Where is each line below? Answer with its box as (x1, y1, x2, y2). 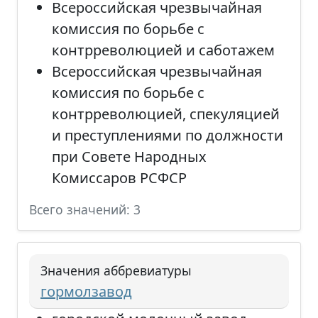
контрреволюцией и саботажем (52, 40, 275, 60)
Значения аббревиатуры (40, 262, 192, 279)
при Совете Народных (52, 147, 207, 166)
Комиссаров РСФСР (52, 168, 187, 187)
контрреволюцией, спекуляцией (52, 104, 280, 124)
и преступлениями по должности (52, 126, 283, 145)
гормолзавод (40, 282, 132, 301)
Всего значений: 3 (29, 201, 141, 218)
